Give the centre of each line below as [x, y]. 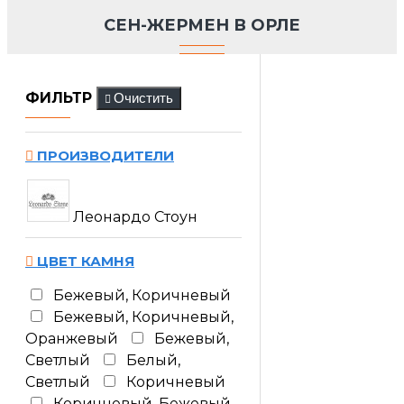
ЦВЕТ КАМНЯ [84, 261]
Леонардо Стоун [135, 217]
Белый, [153, 360]
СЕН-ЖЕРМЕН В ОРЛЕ [202, 25]
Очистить [143, 98]
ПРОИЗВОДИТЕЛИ [104, 156]
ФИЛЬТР [59, 98]
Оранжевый [72, 339]
